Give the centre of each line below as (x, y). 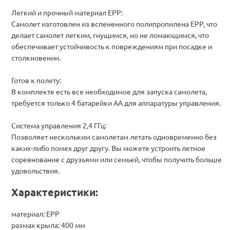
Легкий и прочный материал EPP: (67, 12)
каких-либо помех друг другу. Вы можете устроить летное (108, 148)
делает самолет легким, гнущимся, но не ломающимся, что (110, 35)
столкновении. (36, 57)
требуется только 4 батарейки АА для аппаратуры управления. (116, 102)
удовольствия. (35, 170)
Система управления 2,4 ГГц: (59, 125)
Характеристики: (55, 192)
